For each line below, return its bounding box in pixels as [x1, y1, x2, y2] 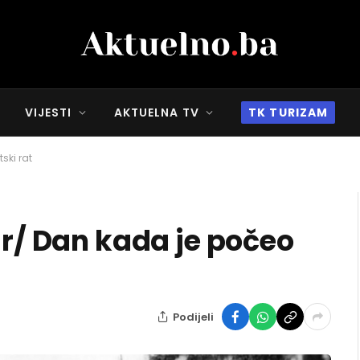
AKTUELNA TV [113, 104, 199, 121]
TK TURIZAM [248, 104, 329, 121]
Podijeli [173, 309, 214, 325]
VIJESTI [24, 104, 72, 121]
